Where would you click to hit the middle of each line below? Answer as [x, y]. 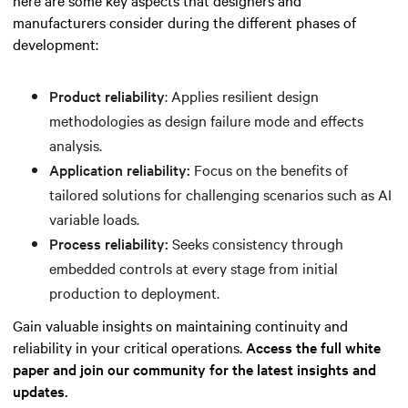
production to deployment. [134, 292]
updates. [41, 390]
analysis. [76, 144]
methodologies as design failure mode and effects [206, 120]
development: [56, 43]
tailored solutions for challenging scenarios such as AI [220, 194]
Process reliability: [111, 243]
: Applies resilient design [242, 95]
